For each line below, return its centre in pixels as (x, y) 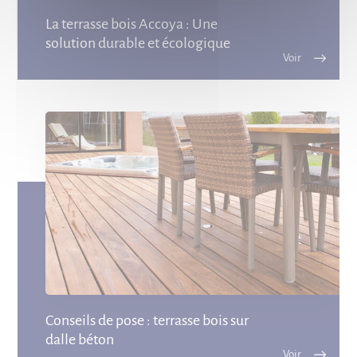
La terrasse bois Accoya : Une (132, 24)
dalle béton (80, 339)
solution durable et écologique (138, 43)
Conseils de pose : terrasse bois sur (147, 320)
